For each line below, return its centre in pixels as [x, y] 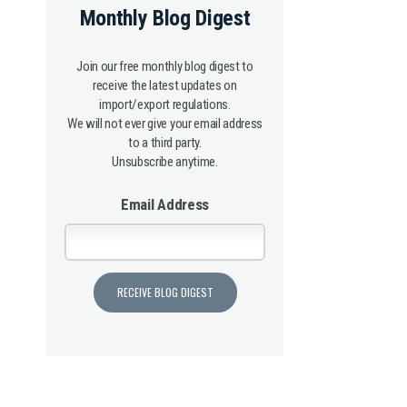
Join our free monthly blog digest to [165, 67]
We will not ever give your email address [165, 124]
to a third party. [165, 143]
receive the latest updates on [165, 86]
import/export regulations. [165, 105]
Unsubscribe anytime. [165, 162]
